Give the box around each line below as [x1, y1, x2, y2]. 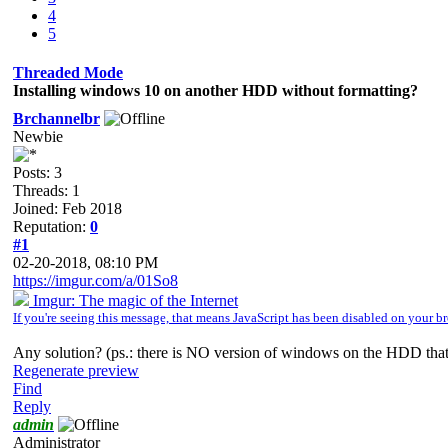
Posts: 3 [13, 163, 62, 181]
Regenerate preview [13, 361, 139, 379]
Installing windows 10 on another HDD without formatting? [13, 81, 418, 99]
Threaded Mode [13, 63, 123, 81]
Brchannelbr [13, 109, 100, 127]
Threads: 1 [13, 181, 80, 199]
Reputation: [13, 217, 90, 235]
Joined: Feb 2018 [13, 199, 122, 217]
